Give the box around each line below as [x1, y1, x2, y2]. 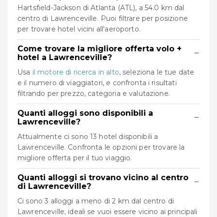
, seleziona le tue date [119, 67, 195, 77]
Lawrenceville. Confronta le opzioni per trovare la [17, 142, 185, 152]
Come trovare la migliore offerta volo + [17, 44, 182, 53]
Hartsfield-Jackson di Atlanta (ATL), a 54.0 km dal [17, 3, 185, 12]
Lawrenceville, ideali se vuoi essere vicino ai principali [17, 207, 198, 216]
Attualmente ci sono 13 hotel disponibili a [17, 132, 158, 141]
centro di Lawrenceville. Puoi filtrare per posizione [17, 14, 188, 23]
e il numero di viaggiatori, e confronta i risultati [17, 78, 177, 87]
